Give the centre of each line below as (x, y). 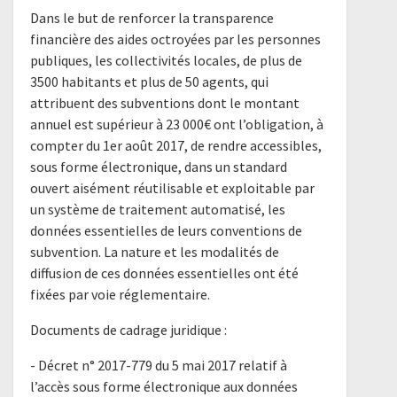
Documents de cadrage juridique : (129, 329)
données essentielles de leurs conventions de (167, 230)
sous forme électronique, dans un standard (159, 166)
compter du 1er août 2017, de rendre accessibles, (176, 145)
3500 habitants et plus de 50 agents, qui (150, 81)
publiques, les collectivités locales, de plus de (167, 60)
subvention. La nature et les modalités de (155, 251)
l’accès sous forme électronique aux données (164, 386)
